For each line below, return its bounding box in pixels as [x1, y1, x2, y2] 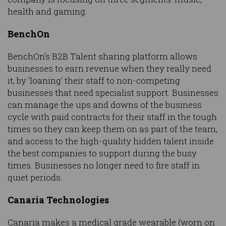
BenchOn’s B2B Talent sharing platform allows [8, 50, 197, 62]
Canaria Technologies [8, 193, 109, 206]
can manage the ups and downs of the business [8, 98, 202, 110]
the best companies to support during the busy [8, 147, 197, 159]
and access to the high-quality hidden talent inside [8, 135, 214, 147]
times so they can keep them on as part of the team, [8, 123, 217, 135]
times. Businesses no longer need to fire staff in [8, 159, 200, 171]
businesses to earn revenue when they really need [8, 62, 211, 74]
